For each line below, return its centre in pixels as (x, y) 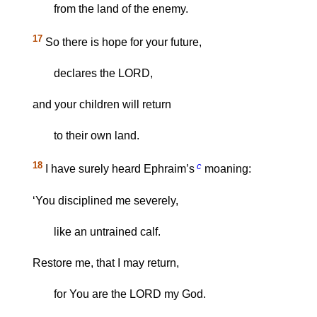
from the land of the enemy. (121, 9)
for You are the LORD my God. (130, 294)
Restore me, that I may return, (106, 263)
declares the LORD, (103, 74)
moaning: (226, 169)
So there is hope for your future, (122, 42)
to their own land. (97, 136)
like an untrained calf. (107, 231)
